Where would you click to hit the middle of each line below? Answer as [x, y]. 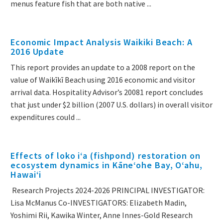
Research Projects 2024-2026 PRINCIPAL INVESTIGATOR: [108, 190]
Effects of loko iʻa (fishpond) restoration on [106, 156]
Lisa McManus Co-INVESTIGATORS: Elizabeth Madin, [99, 203]
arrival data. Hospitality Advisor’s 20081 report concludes [107, 92]
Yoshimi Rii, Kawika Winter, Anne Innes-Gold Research [102, 215]
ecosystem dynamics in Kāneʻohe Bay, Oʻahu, [107, 165]
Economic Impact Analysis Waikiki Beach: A [102, 42]
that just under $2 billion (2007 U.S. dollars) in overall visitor [111, 105]
